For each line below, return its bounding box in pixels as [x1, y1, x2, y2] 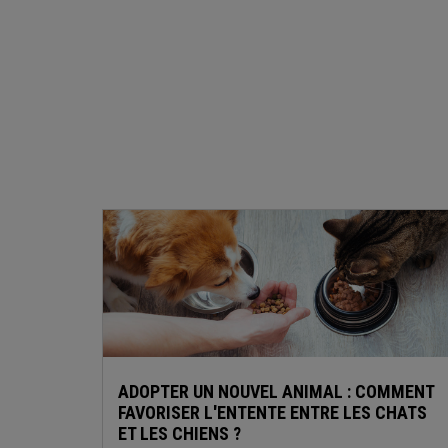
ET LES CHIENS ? [118, 422, 241, 444]
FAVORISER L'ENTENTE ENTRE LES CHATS [118, 401, 427, 423]
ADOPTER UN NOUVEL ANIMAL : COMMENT [118, 380, 434, 402]
